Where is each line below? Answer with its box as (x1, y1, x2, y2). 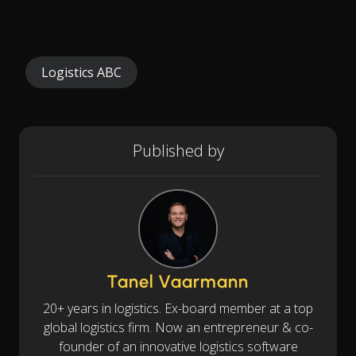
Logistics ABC (41, 63, 122, 81)
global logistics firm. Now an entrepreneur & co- (43, 318, 313, 336)
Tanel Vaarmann (107, 270, 249, 292)
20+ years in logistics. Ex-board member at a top (43, 299, 313, 317)
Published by (132, 139, 224, 161)
